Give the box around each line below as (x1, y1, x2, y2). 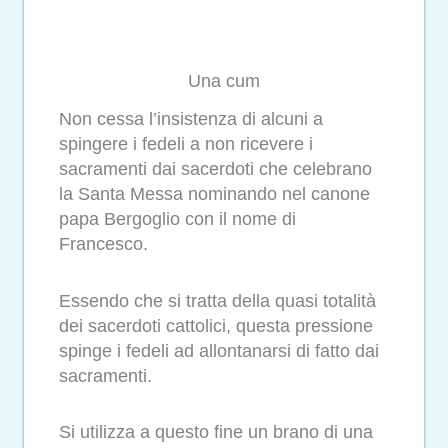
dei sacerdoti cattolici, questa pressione (59, 315, 373, 336)
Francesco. (59, 234, 148, 255)
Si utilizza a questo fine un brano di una (59, 422, 373, 443)
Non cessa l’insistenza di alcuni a (59, 109, 323, 130)
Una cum (188, 70, 260, 91)
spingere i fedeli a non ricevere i (59, 134, 313, 155)
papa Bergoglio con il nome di (59, 209, 296, 230)
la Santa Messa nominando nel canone (59, 184, 370, 205)
